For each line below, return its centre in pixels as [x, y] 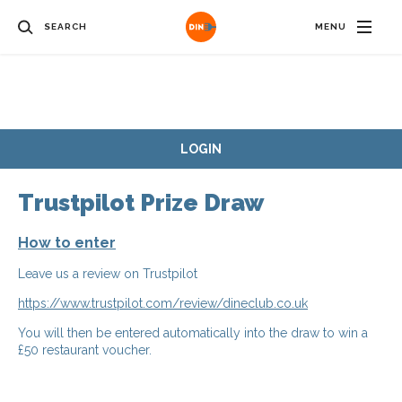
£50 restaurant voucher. [85, 350]
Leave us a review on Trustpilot [108, 274]
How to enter [67, 243]
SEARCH [66, 26]
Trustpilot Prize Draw [141, 203]
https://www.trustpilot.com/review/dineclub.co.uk [163, 304]
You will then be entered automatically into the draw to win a [193, 333]
